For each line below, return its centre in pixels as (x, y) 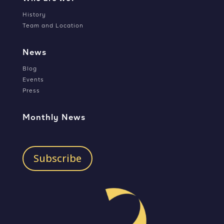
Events (33, 80)
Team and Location (53, 26)
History (34, 15)
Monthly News (54, 117)
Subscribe (57, 158)
